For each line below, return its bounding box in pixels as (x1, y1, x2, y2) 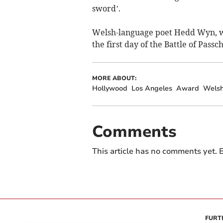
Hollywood (92, 84, 127, 94)
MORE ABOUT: (92, 74, 136, 83)
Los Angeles (131, 84, 172, 94)
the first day (92, 39, 138, 50)
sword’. (92, 3, 120, 14)
